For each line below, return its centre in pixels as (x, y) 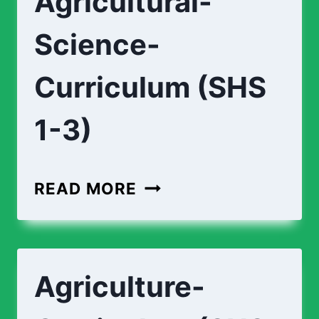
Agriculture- (120, 287)
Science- (97, 45)
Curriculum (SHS (150, 87)
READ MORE (86, 188)
